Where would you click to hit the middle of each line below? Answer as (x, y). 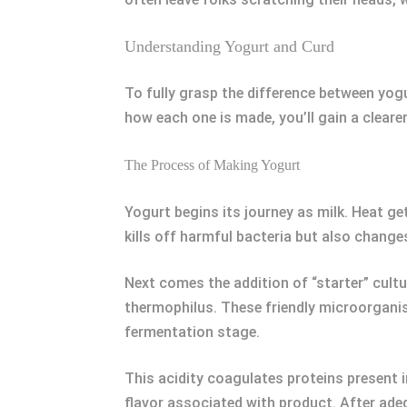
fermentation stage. (192, 332)
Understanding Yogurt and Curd (229, 46)
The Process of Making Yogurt (212, 165)
